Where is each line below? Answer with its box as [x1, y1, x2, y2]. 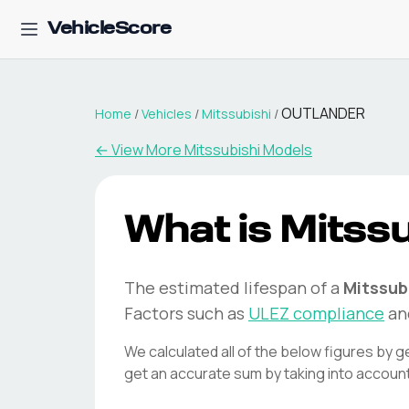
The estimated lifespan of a [124, 277, 340, 299]
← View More [95, 140, 184, 160]
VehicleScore [47, 20, 171, 38]
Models [260, 140, 312, 160]
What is [124, 214, 279, 250]
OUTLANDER [281, 103, 365, 123]
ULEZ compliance [248, 302, 384, 324]
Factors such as [124, 302, 245, 324]
